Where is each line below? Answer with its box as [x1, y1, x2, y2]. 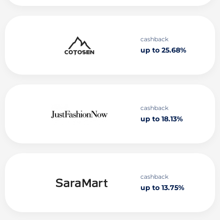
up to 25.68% [140, 46, 186, 55]
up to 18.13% [140, 114, 183, 123]
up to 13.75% [140, 183, 184, 192]
